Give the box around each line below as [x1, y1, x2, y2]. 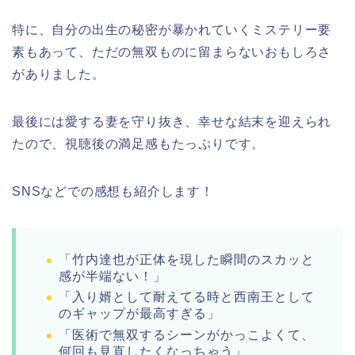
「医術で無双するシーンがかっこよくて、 [59, 328, 315, 342]
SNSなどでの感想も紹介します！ [12, 184, 214, 198]
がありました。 [12, 67, 105, 81]
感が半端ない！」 [59, 269, 166, 283]
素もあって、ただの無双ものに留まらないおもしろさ [12, 44, 332, 59]
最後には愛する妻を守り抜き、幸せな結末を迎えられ [12, 114, 332, 128]
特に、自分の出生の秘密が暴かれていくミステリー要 [12, 22, 332, 36]
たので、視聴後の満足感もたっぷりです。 [12, 136, 265, 151]
